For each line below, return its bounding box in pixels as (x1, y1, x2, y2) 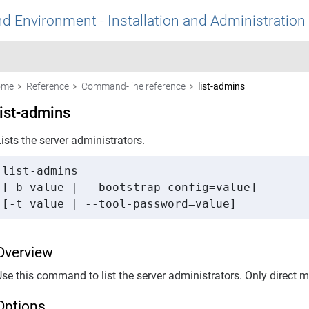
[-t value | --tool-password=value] (2, 197, 237, 210)
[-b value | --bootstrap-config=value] (2, 180, 264, 194)
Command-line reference (81, 80, 186, 92)
